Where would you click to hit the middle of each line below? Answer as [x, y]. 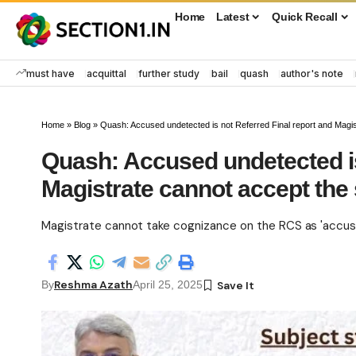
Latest [233, 16]
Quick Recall [305, 16]
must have [50, 73]
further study [169, 73]
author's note [312, 73]
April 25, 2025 [168, 285]
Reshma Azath [93, 285]
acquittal [106, 73]
